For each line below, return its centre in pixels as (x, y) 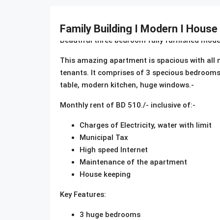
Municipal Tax (104, 137)
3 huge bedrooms (110, 214)
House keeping (105, 174)
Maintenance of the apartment (133, 162)
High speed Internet (114, 150)
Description (82, 21)
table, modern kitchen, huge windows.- (127, 85)
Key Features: (83, 194)
